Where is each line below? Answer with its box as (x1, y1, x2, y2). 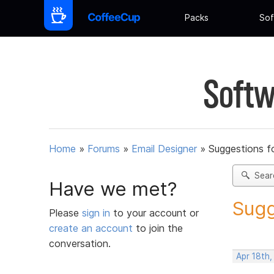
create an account (49, 221, 133, 234)
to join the (133, 221, 183, 234)
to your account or (113, 206, 199, 219)
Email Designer (131, 143, 197, 155)
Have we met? (49, 177, 177, 201)
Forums (87, 143, 120, 155)
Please (49, 206, 82, 219)
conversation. (49, 237, 111, 250)
